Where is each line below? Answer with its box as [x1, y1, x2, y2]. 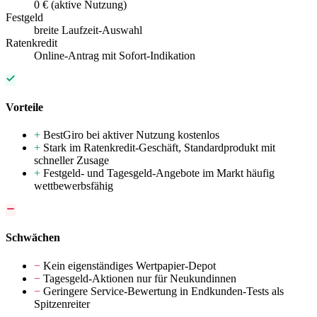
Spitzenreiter [34, 297, 90, 310]
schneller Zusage [34, 154, 109, 167]
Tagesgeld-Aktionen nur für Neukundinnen [43, 272, 236, 284]
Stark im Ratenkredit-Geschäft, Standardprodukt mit [43, 142, 275, 154]
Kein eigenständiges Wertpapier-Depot [43, 259, 216, 272]
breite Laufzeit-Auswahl [34, 23, 142, 36]
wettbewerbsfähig [34, 180, 113, 192]
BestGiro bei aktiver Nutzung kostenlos [43, 129, 219, 142]
